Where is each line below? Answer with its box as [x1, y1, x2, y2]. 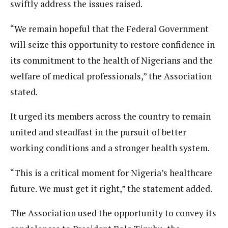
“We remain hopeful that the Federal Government [10, 22, 209, 35]
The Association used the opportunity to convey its [10, 207, 216, 219]
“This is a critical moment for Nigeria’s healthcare [10, 166, 212, 179]
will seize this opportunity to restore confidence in [10, 38, 215, 50]
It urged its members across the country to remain [10, 110, 211, 123]
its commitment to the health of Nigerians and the [10, 54, 213, 66]
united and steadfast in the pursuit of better [10, 126, 186, 138]
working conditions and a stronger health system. [10, 142, 210, 154]
